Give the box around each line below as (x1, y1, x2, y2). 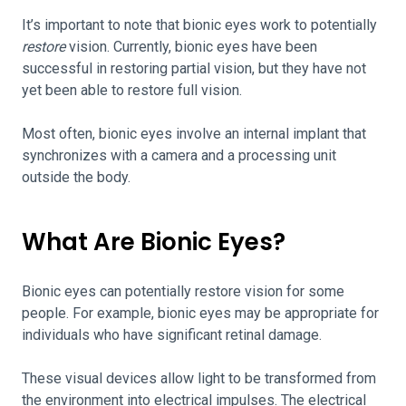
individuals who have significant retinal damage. (22, 326, 325, 343)
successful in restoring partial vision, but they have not (22, 60, 366, 77)
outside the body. (22, 169, 134, 186)
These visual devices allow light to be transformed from (22, 370, 376, 387)
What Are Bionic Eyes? (22, 226, 285, 258)
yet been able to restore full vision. (22, 82, 242, 99)
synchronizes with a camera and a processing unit (22, 147, 336, 164)
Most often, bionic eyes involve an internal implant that (22, 125, 366, 142)
